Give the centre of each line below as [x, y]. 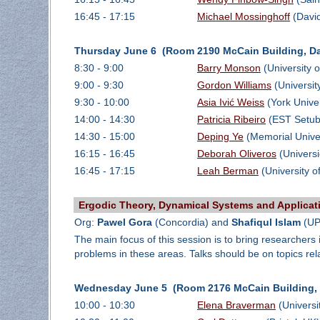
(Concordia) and [191, 222]
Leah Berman [227, 171]
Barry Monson [229, 68]
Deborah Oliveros [236, 154]
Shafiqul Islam [266, 222]
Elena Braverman [236, 305]
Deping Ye [220, 137]
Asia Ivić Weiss [230, 102]
